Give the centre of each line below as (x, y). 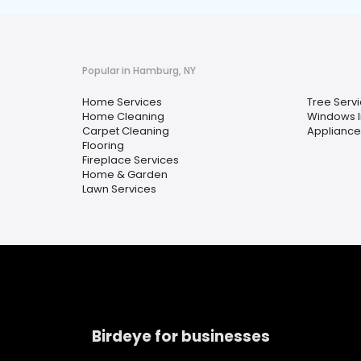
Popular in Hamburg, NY (139, 71)
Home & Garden (125, 174)
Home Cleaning (123, 116)
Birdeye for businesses (181, 336)
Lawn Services (119, 189)
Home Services (122, 102)
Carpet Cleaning (126, 131)
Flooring (103, 145)
